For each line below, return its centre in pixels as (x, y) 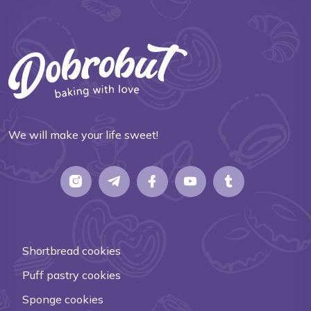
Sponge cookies (63, 299)
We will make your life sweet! (83, 134)
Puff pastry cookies (72, 275)
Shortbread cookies (72, 250)
